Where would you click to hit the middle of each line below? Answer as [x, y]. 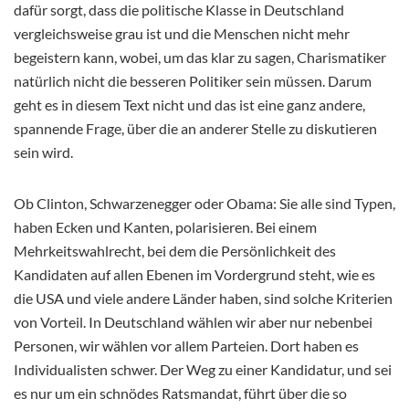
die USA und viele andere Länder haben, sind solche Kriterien [203, 298]
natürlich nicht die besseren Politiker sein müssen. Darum [193, 80]
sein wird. [43, 152]
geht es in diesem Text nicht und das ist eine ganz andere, [189, 104]
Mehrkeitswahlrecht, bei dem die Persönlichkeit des [175, 250]
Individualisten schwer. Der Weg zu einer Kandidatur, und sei [203, 369]
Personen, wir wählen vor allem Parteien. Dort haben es [186, 345]
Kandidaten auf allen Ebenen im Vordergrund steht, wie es [194, 274]
